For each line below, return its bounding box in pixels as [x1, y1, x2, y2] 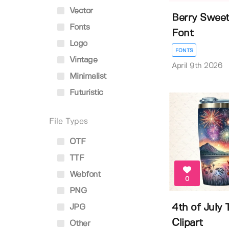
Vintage [67, 56, 97, 64]
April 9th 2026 [172, 62, 223, 70]
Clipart [172, 218, 203, 228]
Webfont [67, 171, 100, 178]
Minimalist [67, 73, 106, 80]
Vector [67, 7, 93, 15]
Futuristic [67, 89, 103, 97]
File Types [49, 118, 88, 125]
